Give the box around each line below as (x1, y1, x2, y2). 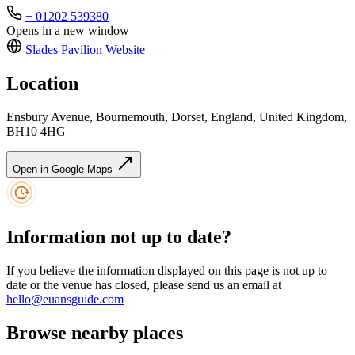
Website (102, 43, 145, 57)
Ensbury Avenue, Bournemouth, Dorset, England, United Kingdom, (6, 110, 347, 124)
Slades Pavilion (25, 43, 102, 57)
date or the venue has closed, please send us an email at (6, 277, 281, 292)
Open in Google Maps (13, 163, 116, 176)
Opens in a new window (6, 24, 129, 38)
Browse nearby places (6, 322, 183, 343)
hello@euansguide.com (6, 292, 124, 306)
